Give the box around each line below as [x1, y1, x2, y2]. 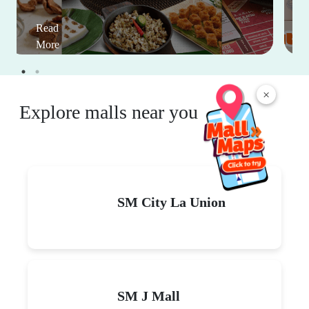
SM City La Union [117, 194, 226, 210]
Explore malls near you [19, 101, 198, 123]
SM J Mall [117, 288, 180, 303]
